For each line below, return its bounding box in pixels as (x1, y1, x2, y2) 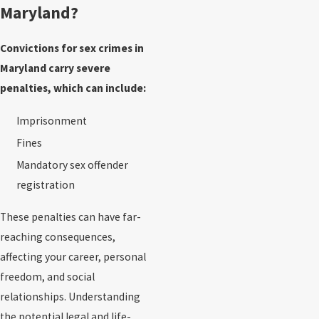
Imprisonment (16, 113, 88, 127)
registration (16, 177, 75, 192)
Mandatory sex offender (16, 157, 129, 172)
